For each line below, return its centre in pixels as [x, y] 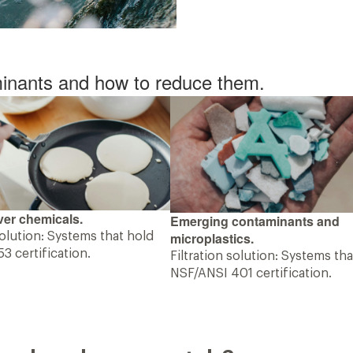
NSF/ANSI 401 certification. [251, 274]
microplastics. [212, 239]
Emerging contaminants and [255, 221]
